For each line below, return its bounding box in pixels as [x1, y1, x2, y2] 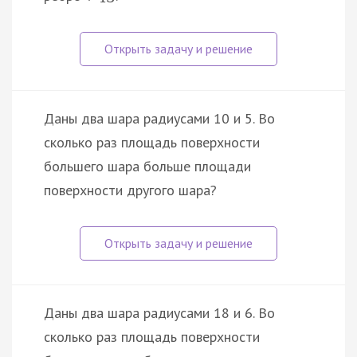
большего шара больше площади [44, 157, 251, 176]
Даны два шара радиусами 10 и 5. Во [44, 109, 275, 128]
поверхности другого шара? [44, 181, 217, 200]
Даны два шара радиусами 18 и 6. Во [44, 304, 275, 323]
